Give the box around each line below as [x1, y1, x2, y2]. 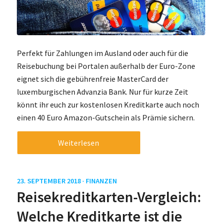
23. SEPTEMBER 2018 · [16, 176, 86, 185]
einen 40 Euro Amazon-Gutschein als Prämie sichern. [16, 112, 195, 123]
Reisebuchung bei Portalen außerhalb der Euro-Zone [16, 61, 195, 71]
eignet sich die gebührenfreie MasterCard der [16, 74, 168, 84]
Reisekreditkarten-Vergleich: [16, 187, 201, 206]
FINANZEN [85, 176, 117, 185]
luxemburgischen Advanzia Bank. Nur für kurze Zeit [16, 87, 188, 97]
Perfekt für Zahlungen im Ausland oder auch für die [16, 48, 188, 58]
